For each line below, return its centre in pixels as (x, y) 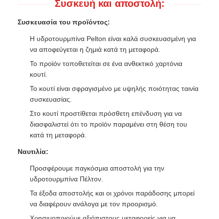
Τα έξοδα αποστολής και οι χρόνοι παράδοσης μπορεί (112, 193)
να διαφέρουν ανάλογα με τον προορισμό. (94, 204)
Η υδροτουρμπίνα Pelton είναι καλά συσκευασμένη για (113, 39)
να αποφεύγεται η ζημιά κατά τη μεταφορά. (95, 49)
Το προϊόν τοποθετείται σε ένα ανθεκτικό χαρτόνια (106, 64)
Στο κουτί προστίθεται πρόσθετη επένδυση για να (106, 113)
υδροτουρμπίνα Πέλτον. (66, 179)
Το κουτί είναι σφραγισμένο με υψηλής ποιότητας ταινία (114, 88)
